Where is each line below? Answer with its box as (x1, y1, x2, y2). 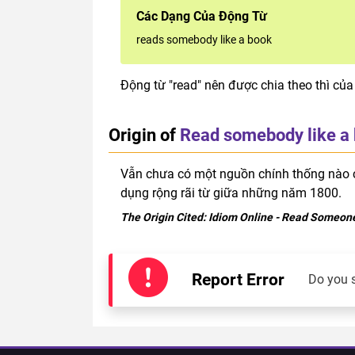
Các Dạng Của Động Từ (136, 8, 267, 24)
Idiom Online (208, 210, 273, 223)
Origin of (109, 124, 176, 145)
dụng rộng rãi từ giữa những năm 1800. (120, 185, 342, 200)
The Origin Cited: (120, 210, 208, 223)
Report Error (192, 269, 284, 289)
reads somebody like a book (136, 32, 272, 46)
